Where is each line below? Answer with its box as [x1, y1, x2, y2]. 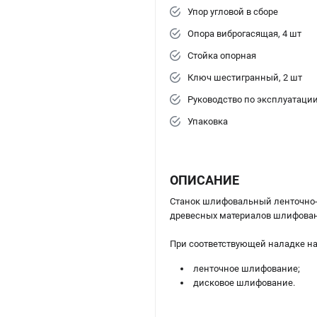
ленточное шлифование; [193, 263, 300, 274]
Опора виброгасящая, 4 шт [188, 28, 301, 39]
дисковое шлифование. [193, 277, 295, 288]
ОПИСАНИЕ [170, 172, 239, 188]
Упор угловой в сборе [188, 6, 278, 17]
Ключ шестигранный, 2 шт [188, 71, 302, 83]
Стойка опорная [188, 50, 256, 61]
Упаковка [188, 115, 228, 127]
